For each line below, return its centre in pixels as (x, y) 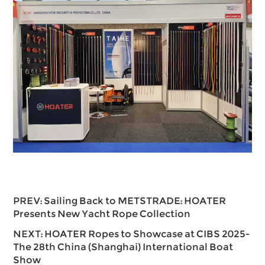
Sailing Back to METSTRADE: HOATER (135, 201)
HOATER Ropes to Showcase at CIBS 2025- (147, 234)
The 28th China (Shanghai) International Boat (123, 247)
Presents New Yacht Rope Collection (102, 214)
